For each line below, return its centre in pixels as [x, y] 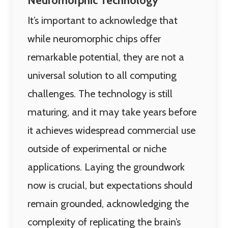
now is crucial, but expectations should [110, 185]
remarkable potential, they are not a [106, 57]
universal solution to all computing [102, 75]
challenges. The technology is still [100, 94]
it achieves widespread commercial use [111, 130]
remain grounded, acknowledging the [108, 204]
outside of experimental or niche [97, 149]
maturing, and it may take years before [112, 112]
